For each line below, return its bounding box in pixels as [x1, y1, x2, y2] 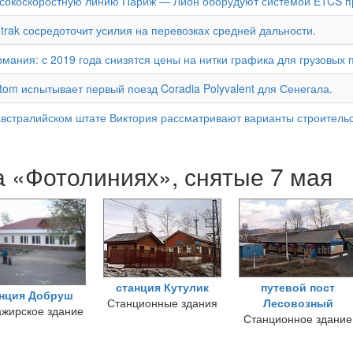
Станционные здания [107, 295, 217, 310]
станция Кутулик [116, 279, 209, 295]
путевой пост [261, 279, 335, 295]
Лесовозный [262, 295, 333, 310]
